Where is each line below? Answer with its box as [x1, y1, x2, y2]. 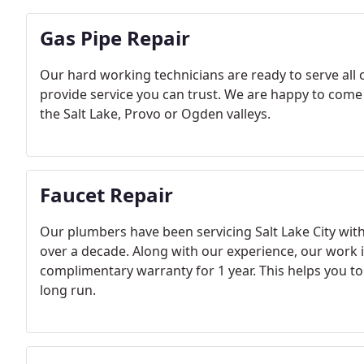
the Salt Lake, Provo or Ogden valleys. [40, 105, 271, 123]
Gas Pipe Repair [40, 24, 190, 51]
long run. [40, 281, 96, 299]
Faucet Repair [40, 181, 173, 208]
